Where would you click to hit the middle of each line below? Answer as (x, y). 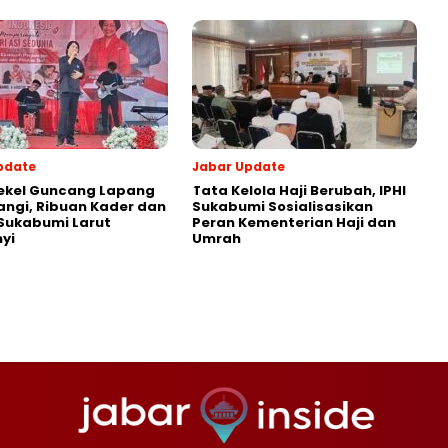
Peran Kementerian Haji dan (294, 223)
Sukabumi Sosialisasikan (282, 207)
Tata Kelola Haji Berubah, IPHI (299, 191)
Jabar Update (238, 167)
